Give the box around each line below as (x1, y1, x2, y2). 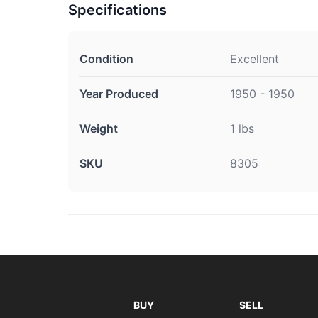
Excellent (230, 52, 279, 66)
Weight (79, 121, 118, 136)
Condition (79, 52, 133, 66)
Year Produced (79, 87, 158, 101)
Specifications (68, 1, 167, 18)
